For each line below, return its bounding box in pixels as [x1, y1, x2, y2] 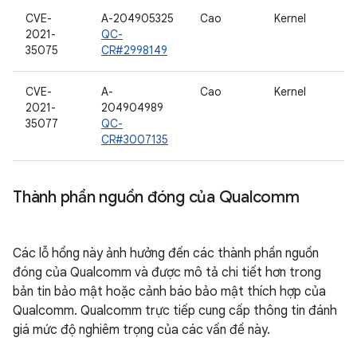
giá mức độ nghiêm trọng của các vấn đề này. [13, 322, 270, 338]
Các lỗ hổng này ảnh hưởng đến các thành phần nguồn [13, 245, 319, 261]
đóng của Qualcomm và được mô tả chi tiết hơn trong [13, 265, 321, 280]
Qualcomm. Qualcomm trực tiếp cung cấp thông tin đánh [13, 303, 337, 319]
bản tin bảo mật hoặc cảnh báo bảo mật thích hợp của [13, 284, 326, 300]
